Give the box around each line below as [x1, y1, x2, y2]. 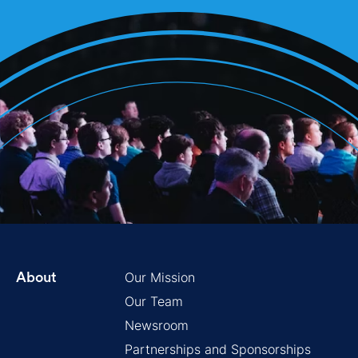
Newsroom [125, 317, 189, 334]
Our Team [125, 293, 183, 310]
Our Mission [125, 269, 195, 286]
